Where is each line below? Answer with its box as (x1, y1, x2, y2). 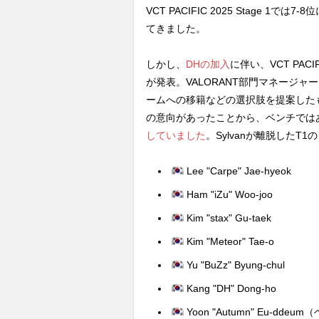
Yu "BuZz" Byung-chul (183, 259, 285, 271)
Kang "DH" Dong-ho (183, 283, 276, 295)
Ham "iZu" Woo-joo (183, 189, 273, 201)
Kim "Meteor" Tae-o (183, 236, 274, 248)
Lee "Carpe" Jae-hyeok (183, 165, 291, 177)
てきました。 (146, 22, 206, 34)
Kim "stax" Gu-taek (183, 212, 271, 224)
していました (146, 130, 206, 142)
